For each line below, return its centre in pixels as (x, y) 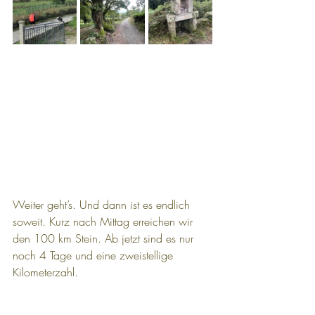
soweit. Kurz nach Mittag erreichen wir (104, 221)
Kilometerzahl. (45, 272)
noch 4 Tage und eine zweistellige (95, 255)
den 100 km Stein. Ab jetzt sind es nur (105, 238)
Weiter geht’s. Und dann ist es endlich (103, 205)
